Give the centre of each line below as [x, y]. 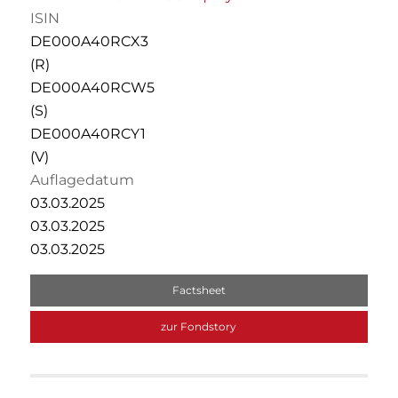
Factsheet [199, 290]
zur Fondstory [199, 326]
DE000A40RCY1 [88, 133]
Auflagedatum [82, 179]
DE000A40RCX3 [89, 41]
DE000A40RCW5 [92, 87]
